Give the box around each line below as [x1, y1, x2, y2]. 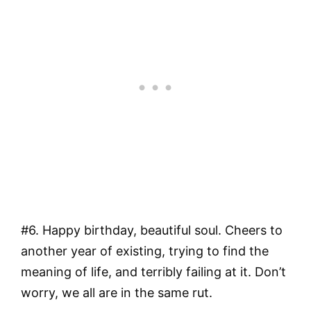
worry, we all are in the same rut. [21, 285, 212, 300]
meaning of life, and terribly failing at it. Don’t [21, 264, 286, 279]
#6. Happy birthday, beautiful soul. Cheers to [21, 222, 283, 237]
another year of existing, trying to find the [21, 243, 269, 258]
